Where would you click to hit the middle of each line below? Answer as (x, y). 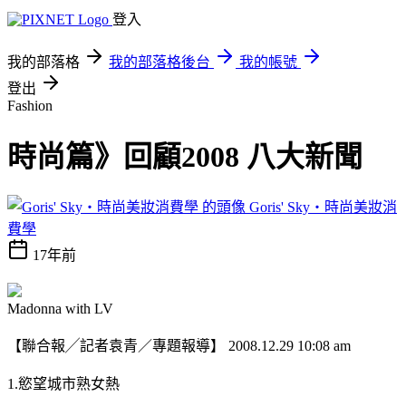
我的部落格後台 (159, 62)
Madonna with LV (60, 308)
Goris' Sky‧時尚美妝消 (323, 207)
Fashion (30, 106)
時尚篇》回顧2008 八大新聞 (185, 157)
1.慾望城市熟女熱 (63, 383)
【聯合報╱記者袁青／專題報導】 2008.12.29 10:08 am (179, 345)
